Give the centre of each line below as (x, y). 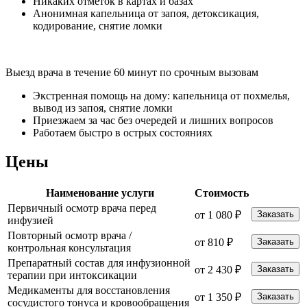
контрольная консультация (69, 248)
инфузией (30, 221)
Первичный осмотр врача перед (82, 208)
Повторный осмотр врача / (70, 236)
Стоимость (222, 193)
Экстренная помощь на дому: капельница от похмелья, (161, 96)
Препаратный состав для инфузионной (99, 263)
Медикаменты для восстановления (89, 291)
